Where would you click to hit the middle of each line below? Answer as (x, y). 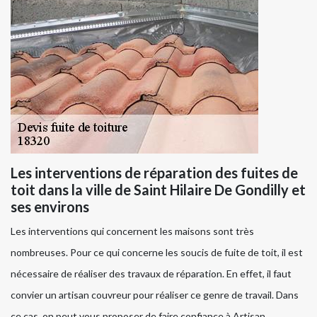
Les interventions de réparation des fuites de (154, 173)
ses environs (50, 207)
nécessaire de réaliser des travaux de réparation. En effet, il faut (151, 274)
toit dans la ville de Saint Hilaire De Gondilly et (158, 190)
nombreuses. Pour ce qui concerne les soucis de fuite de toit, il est (157, 253)
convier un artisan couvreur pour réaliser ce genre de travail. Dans (155, 295)
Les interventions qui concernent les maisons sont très (132, 231)
